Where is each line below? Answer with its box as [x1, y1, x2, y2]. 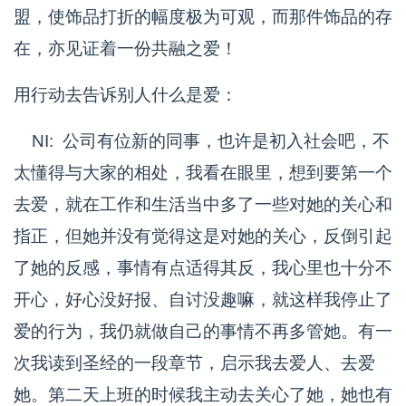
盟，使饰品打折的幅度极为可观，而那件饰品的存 [14, 7, 392, 26]
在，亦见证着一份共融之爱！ [14, 39, 237, 58]
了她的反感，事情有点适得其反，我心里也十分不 [14, 258, 392, 277]
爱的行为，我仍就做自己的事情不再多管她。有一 [14, 322, 392, 341]
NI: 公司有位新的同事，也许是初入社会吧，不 [14, 131, 390, 150]
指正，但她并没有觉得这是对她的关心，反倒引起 [14, 227, 392, 246]
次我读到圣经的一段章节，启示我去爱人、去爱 [14, 353, 375, 372]
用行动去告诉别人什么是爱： [14, 85, 237, 104]
